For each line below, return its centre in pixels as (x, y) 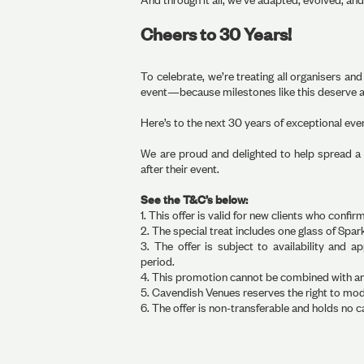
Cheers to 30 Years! (217, 33)
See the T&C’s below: (195, 199)
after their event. (180, 168)
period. (158, 261)
